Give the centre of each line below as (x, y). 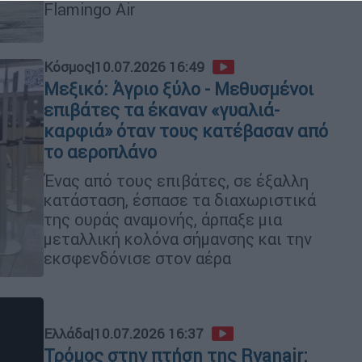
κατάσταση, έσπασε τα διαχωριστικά (180, 200)
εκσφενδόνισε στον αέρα (137, 258)
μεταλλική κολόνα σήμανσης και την (178, 239)
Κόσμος (67, 67)
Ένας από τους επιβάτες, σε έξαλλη (176, 181)
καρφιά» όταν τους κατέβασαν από (186, 131)
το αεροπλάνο (100, 152)
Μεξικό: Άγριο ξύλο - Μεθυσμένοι (179, 89)
